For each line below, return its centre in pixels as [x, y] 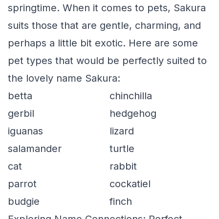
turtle [122, 149]
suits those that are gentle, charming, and [104, 25]
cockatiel [130, 184]
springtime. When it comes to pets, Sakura [107, 8]
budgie [24, 201]
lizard [122, 131]
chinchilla [131, 96]
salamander [35, 149]
